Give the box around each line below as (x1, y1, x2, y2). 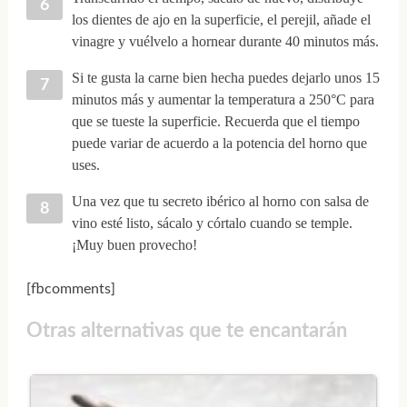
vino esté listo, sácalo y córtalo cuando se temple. (71, 214, 352, 231)
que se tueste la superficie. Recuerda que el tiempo (71, 113, 360, 129)
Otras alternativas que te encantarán (25, 321, 347, 342)
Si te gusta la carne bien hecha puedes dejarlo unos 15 (71, 69, 380, 85)
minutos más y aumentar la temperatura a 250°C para (71, 91, 374, 107)
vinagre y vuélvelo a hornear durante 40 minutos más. (71, 33, 379, 49)
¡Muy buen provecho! (71, 236, 197, 253)
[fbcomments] (25, 281, 115, 296)
